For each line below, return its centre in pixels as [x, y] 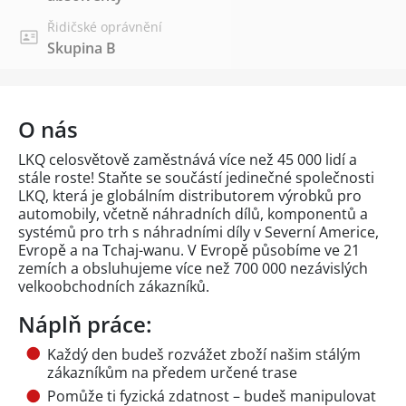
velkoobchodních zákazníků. [114, 286]
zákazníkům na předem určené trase [172, 372]
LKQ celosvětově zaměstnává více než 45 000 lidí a [188, 159]
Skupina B [82, 48]
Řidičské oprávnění [105, 26]
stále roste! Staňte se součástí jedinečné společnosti [196, 177]
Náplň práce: [85, 324]
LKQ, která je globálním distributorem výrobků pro [190, 195]
